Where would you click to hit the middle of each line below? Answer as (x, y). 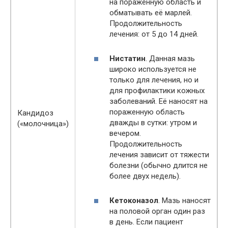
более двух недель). (145, 176)
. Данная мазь (170, 58)
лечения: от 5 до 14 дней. (154, 34)
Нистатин (127, 58)
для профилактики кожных (157, 90)
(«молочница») (43, 124)
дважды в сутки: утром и (153, 122)
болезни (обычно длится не (159, 165)
